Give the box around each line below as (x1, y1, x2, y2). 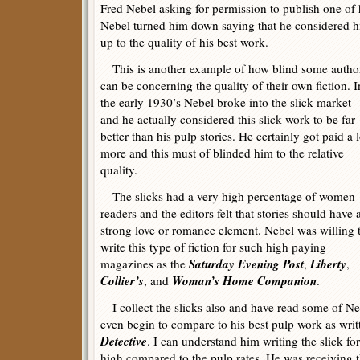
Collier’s (100, 272, 144, 289)
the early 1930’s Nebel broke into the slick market (100, 94, 351, 110)
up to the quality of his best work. (100, 34, 268, 50)
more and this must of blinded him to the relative (100, 145, 344, 161)
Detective (100, 332, 147, 350)
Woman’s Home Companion (172, 272, 317, 289)
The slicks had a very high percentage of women (100, 188, 355, 204)
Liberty (310, 255, 346, 272)
